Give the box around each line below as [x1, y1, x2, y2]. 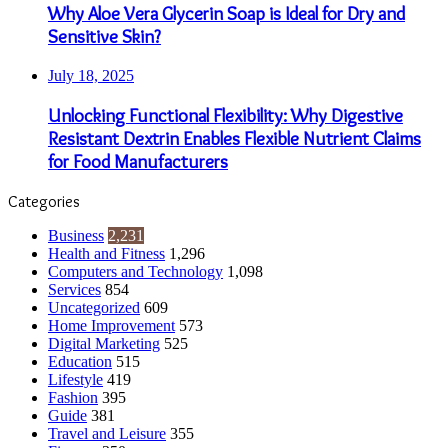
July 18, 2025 [48, 67, 134, 85]
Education [48, 352, 112, 370]
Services [48, 280, 101, 298]
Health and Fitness [48, 244, 165, 262]
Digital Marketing [48, 334, 160, 352]
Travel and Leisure [48, 424, 166, 442]
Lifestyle [48, 370, 103, 388]
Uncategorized [48, 298, 140, 316]
